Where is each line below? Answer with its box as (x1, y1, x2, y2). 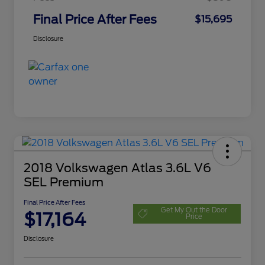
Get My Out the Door (161, 206, 227, 215)
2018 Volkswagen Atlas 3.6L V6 (24, 161, 211, 176)
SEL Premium (24, 175, 104, 190)
